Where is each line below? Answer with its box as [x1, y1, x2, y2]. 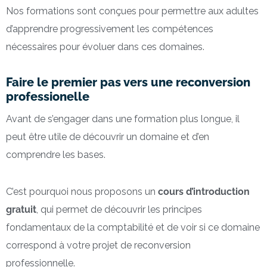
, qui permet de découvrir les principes [36, 203, 202, 215]
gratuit [6, 203, 36, 215]
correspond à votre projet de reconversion [6, 239, 191, 251]
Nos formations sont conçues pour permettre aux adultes [6, 5, 259, 17]
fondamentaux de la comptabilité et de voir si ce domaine [6, 221, 260, 233]
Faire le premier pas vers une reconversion [6, 75, 250, 90]
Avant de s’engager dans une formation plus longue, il [6, 113, 240, 125]
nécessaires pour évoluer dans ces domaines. [6, 41, 204, 53]
